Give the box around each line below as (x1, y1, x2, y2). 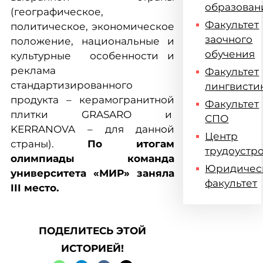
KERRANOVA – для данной (11, 123, 175, 135)
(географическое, (11, 6, 103, 18)
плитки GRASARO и (11, 109, 175, 120)
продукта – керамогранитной (11, 94, 175, 106)
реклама (11, 65, 56, 76)
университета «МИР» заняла (11, 167, 175, 179)
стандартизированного (11, 79, 133, 91)
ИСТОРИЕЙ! (61, 242, 124, 254)
